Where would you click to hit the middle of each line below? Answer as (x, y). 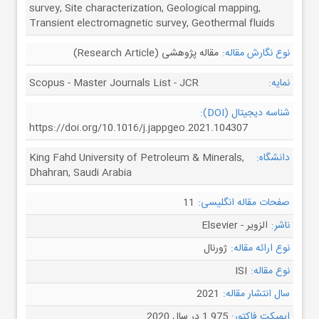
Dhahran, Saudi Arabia (80, 173)
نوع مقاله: (270, 271)
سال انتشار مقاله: (256, 294)
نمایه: (279, 83)
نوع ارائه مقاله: (260, 249)
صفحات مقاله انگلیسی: (244, 203)
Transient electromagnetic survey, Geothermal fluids (152, 23)
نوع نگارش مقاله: (256, 53)
